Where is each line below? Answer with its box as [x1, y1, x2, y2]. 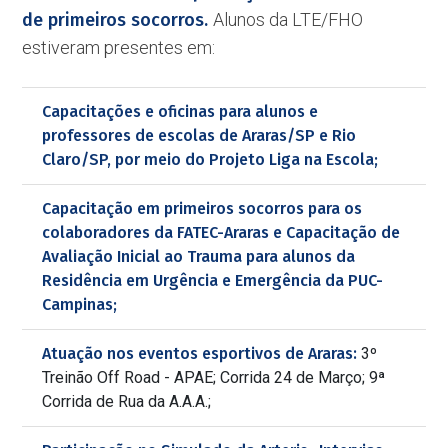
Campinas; [42, 295, 118, 314]
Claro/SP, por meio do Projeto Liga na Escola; [42, 150, 379, 169]
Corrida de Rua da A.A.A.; [42, 392, 212, 411]
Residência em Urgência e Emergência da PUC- [42, 271, 384, 290]
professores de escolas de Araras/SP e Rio [42, 126, 357, 145]
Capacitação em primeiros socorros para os [42, 199, 363, 218]
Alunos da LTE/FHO [213, 9, 364, 30]
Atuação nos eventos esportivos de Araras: [42, 344, 362, 363]
